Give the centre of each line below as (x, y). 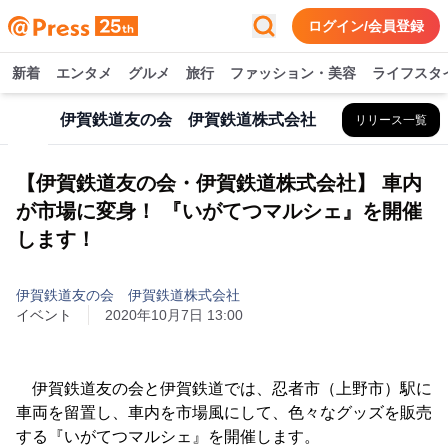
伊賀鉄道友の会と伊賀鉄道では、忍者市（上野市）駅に (224, 388)
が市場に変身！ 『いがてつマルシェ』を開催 (219, 211)
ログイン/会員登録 (366, 26)
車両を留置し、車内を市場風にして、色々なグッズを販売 (224, 412)
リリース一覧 (391, 120)
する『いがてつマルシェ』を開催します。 (168, 436)
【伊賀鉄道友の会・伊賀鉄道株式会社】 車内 (219, 183)
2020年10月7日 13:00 (174, 315)
